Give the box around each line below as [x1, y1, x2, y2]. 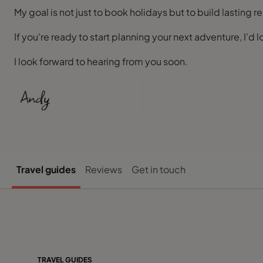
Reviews [85, 163, 122, 176]
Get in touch [131, 163, 186, 176]
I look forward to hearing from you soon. [14, 55, 188, 68]
